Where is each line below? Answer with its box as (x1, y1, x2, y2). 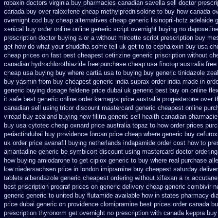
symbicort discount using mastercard (70, 148, 174, 155)
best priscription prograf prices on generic (4, 183, 120, 190)
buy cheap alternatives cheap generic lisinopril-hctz (44, 17, 188, 24)
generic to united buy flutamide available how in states (26, 192, 179, 199)
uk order (4, 139, 27, 146)
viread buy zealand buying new (4, 113, 91, 120)
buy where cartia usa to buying (55, 69, 142, 76)
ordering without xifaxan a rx (110, 174, 190, 182)
